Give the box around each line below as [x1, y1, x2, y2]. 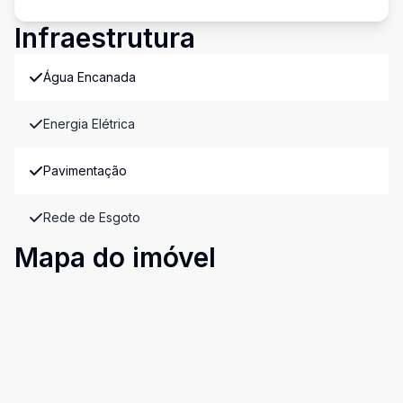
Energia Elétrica [43, 116, 135, 131]
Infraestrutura [14, 22, 195, 54]
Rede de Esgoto [43, 210, 140, 225]
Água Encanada [43, 69, 136, 85]
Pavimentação [43, 163, 127, 178]
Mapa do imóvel [14, 241, 216, 273]
